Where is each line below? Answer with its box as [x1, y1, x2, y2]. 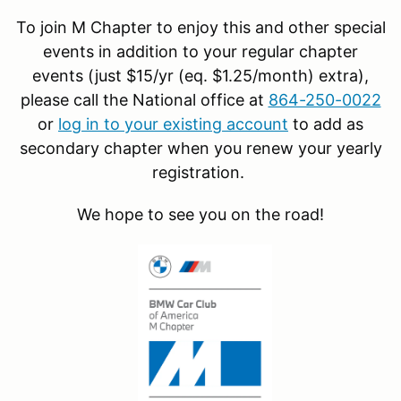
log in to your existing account [58, 114, 288, 133]
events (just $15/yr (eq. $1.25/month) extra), [32, 65, 369, 85]
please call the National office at [20, 90, 269, 109]
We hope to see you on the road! [77, 204, 324, 224]
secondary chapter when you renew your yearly [19, 138, 382, 158]
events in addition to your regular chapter [43, 41, 358, 61]
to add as [288, 114, 363, 133]
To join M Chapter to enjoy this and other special [15, 17, 386, 37]
